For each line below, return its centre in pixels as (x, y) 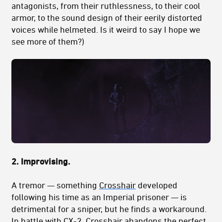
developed (157, 185)
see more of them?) (48, 41)
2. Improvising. (41, 161)
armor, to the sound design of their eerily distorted (107, 18)
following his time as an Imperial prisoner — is (99, 196)
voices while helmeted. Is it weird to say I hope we (106, 29)
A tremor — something (55, 185)
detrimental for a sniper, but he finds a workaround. (109, 208)
